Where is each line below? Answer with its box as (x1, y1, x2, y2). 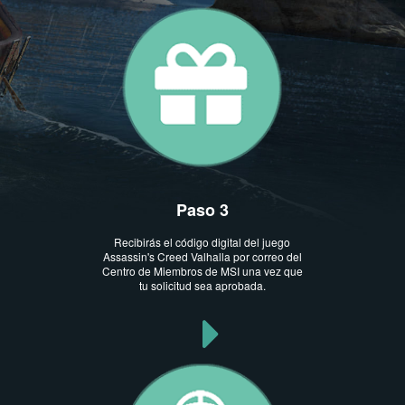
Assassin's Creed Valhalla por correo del (102, 248, 302, 264)
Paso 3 (175, 198, 229, 222)
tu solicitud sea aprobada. (138, 277, 266, 293)
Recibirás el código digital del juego (114, 233, 291, 250)
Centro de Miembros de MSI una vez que (101, 262, 303, 278)
